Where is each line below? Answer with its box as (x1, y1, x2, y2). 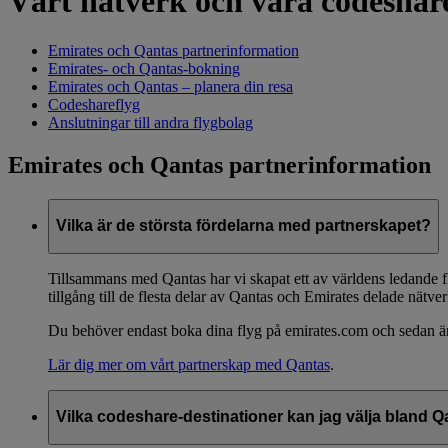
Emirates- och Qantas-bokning (48, 59, 240, 77)
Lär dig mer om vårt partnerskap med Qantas (48, 355, 330, 373)
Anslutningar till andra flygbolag (48, 113, 253, 131)
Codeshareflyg (48, 95, 140, 113)
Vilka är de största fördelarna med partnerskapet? (56, 217, 431, 235)
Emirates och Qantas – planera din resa (48, 77, 293, 95)
